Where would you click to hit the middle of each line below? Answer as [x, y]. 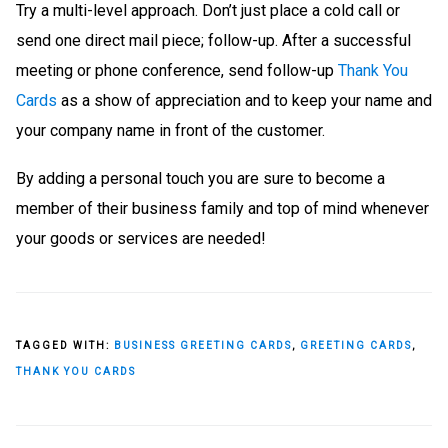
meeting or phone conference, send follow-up [177, 71]
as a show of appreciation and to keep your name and [244, 101]
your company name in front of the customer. [170, 131]
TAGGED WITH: [65, 346]
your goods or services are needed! [141, 239]
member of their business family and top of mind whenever [222, 209]
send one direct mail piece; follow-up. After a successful [213, 41]
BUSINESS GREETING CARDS [203, 346]
